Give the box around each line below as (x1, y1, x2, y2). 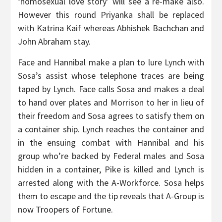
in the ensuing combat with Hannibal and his (18, 137, 204, 149)
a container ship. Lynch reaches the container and (18, 123, 204, 135)
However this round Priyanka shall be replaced (18, 9, 204, 21)
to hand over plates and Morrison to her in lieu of (18, 97, 204, 109)
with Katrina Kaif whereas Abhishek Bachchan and (18, 22, 204, 34)
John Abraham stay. (18, 36, 91, 48)
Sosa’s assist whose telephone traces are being (18, 70, 204, 82)
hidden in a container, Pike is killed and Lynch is (18, 164, 204, 175)
